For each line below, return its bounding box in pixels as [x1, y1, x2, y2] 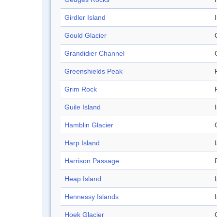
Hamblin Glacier [64, 121, 113, 129]
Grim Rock [64, 85, 97, 93]
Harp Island [64, 139, 100, 147]
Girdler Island [64, 14, 106, 22]
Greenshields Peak [64, 67, 123, 76]
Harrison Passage [64, 157, 119, 165]
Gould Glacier [64, 31, 107, 40]
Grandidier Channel [64, 49, 124, 58]
